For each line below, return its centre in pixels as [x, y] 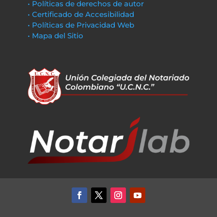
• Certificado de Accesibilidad [81, 14]
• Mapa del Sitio [56, 36]
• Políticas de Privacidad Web [81, 25]
